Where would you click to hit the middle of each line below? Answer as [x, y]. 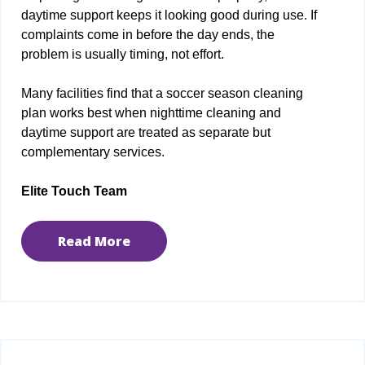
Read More [94, 242]
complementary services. [93, 152]
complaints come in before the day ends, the [148, 35]
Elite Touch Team [74, 191]
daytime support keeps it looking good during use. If [169, 15]
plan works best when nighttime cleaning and [151, 113]
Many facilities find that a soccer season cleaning [162, 94]
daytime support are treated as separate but [146, 133]
